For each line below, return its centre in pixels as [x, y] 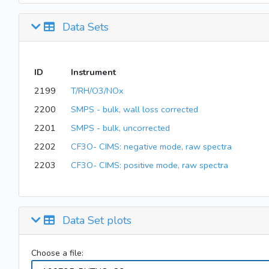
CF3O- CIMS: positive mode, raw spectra [149, 165]
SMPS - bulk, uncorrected [120, 128]
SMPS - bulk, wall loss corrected [134, 109]
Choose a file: [57, 253]
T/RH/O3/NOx [97, 91]
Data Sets [84, 27]
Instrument [93, 72]
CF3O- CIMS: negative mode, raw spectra [151, 147]
